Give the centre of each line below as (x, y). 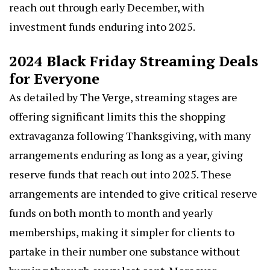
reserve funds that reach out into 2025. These (120, 174)
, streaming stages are (184, 97)
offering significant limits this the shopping (117, 116)
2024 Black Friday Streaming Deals (133, 61)
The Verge (105, 97)
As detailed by (45, 97)
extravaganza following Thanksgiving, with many (130, 135)
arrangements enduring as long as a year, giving (126, 155)
